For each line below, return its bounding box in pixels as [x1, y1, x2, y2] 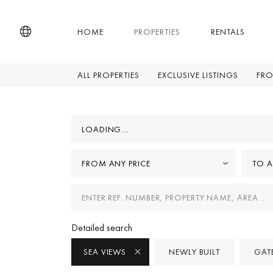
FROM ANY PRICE [82, 157, 151, 169]
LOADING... [82, 124, 129, 135]
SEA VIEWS [83, 246, 129, 257]
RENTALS [210, 26, 245, 37]
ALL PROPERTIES [77, 69, 140, 80]
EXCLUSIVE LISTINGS [157, 69, 238, 80]
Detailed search [71, 221, 132, 234]
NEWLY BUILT [169, 246, 221, 257]
